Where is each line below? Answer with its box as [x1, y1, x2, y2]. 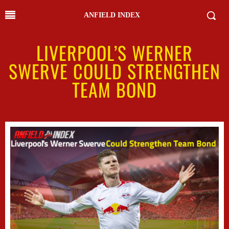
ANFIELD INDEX [84, 11, 140, 19]
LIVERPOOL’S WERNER [36, 39, 193, 66]
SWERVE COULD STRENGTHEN [9, 57, 220, 84]
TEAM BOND [72, 76, 157, 103]
